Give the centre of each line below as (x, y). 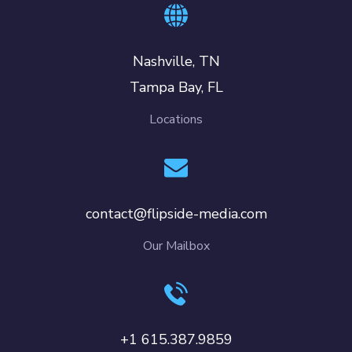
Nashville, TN (176, 61)
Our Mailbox (176, 246)
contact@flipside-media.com (176, 213)
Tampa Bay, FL (176, 87)
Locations (176, 119)
